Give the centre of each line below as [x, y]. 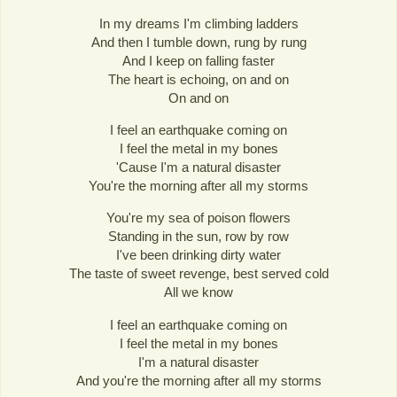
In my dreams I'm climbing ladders [198, 24]
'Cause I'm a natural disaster [198, 167]
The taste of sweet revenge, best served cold [198, 274]
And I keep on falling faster [198, 61]
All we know [198, 292]
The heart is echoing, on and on [198, 80]
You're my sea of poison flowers [198, 218]
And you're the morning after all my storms [198, 380]
